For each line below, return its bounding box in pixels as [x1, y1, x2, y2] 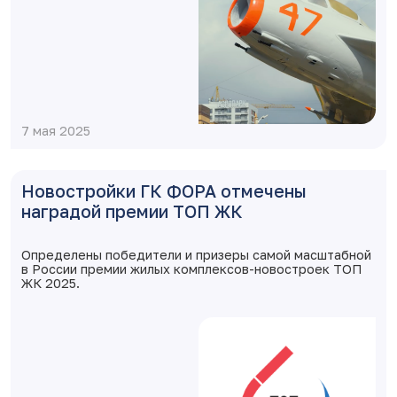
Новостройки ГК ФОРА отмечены [21, 181, 307, 201]
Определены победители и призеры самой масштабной [21, 247, 371, 262]
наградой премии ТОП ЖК [21, 201, 243, 222]
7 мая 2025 [21, 123, 90, 138]
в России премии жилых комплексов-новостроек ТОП [21, 261, 362, 276]
